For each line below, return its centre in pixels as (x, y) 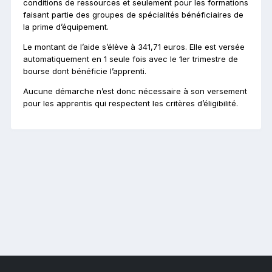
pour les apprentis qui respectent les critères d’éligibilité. (131, 103)
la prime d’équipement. (66, 26)
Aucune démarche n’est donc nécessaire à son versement (135, 91)
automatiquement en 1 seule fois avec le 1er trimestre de (131, 59)
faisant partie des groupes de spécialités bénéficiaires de (133, 14)
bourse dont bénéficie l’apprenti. (85, 71)
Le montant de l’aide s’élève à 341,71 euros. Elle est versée (134, 46)
